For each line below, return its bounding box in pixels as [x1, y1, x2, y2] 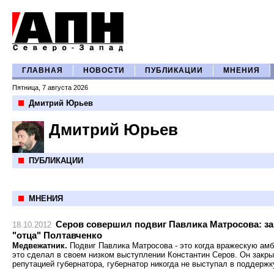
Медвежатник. [12, 241, 67, 250]
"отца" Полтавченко [12, 230, 102, 240]
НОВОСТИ [83, 67, 125, 74]
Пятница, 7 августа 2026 [12, 84, 88, 91]
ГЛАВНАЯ [22, 67, 63, 74]
